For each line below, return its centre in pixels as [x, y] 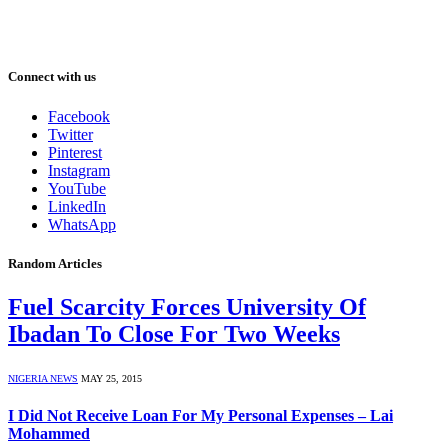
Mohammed [49, 434]
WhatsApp [82, 224]
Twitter [70, 134]
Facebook [79, 116]
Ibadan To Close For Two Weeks [174, 333]
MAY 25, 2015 [111, 378]
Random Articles [55, 263]
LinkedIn [77, 206]
